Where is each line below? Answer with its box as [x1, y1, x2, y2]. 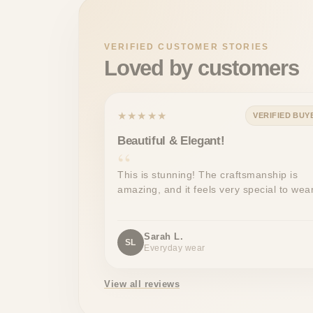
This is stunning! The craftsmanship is [117, 169, 298, 181]
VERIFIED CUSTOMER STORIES [104, 42, 269, 52]
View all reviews [104, 279, 180, 290]
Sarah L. [144, 231, 183, 242]
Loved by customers [104, 56, 299, 81]
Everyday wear [144, 243, 205, 254]
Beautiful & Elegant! [117, 134, 225, 148]
